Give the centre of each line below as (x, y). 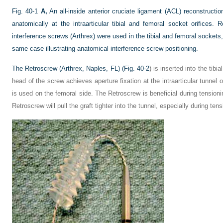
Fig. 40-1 (25, 11)
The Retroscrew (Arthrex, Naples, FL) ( (68, 68)
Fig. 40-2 (136, 68)
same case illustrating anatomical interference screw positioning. (105, 49)
